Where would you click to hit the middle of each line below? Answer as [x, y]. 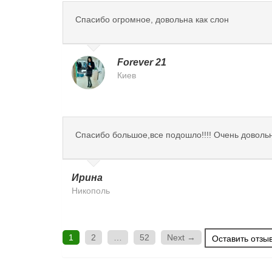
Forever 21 [142, 62]
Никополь [91, 191]
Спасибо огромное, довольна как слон [152, 19]
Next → [181, 237]
